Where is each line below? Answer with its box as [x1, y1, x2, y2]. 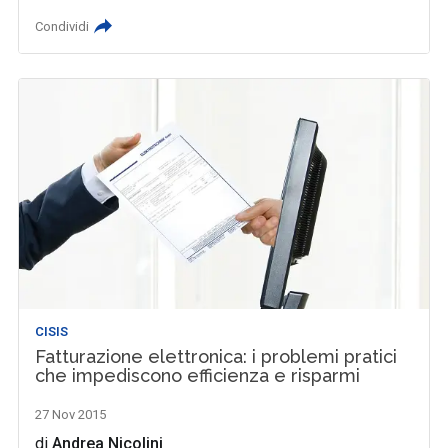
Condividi [35, 18, 90, 34]
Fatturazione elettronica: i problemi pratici [35, 346, 398, 368]
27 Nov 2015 [35, 407, 107, 423]
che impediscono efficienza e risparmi [35, 365, 361, 387]
